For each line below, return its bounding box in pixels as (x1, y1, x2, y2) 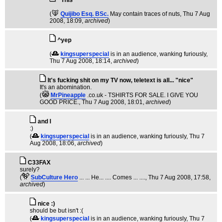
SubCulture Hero (31, 174, 78, 181)
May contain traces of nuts (110, 10, 180, 17)
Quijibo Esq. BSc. (60, 10, 109, 17)
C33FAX (28, 159, 51, 166)
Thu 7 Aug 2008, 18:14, (50, 57, 113, 64)
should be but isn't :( (30, 207, 83, 214)
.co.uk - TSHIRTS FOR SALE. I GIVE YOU (87, 92, 198, 99)
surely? (20, 166, 40, 173)
